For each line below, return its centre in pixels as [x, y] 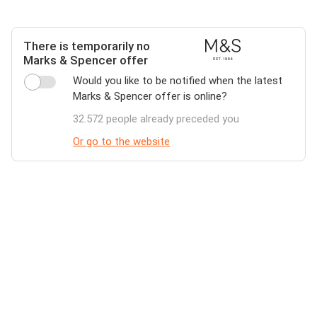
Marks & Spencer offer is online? [150, 96]
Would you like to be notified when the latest [178, 81]
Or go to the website [122, 142]
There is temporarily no [87, 46]
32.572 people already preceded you [156, 119]
